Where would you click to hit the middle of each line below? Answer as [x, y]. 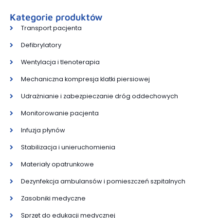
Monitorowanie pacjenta [60, 113]
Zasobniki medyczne [53, 199]
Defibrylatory [41, 45]
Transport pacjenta [51, 28]
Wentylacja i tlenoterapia [60, 62]
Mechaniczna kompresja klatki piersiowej [85, 79]
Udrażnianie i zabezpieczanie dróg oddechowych [99, 96]
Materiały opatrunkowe [57, 164]
